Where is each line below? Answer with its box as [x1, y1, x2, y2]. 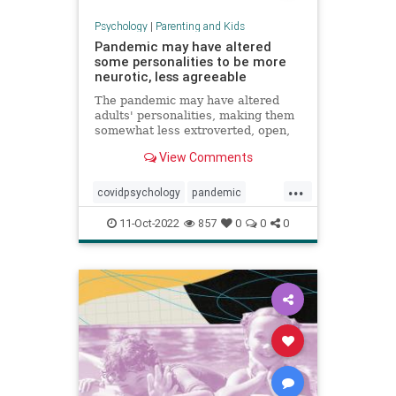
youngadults [164, 214, 225, 228]
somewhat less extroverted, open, [94, 124, 290, 138]
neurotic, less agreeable [94, 68, 247, 86]
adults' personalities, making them [94, 109, 294, 123]
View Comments [156, 148, 253, 165]
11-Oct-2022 [117, 216, 179, 232]
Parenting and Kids [155, 19, 245, 34]
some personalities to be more [94, 53, 286, 71]
